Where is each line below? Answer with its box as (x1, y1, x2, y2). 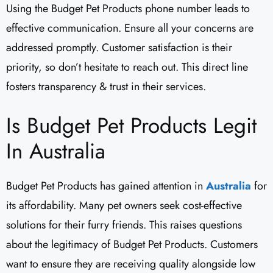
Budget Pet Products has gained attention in (6, 178, 203, 194)
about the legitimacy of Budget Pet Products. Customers (6, 236, 258, 253)
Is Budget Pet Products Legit (6, 110, 257, 141)
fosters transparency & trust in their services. (6, 79, 206, 95)
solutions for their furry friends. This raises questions (6, 217, 242, 233)
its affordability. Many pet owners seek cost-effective (6, 197, 242, 214)
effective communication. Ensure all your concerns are (6, 20, 253, 37)
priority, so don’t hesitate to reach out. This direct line (6, 59, 248, 76)
